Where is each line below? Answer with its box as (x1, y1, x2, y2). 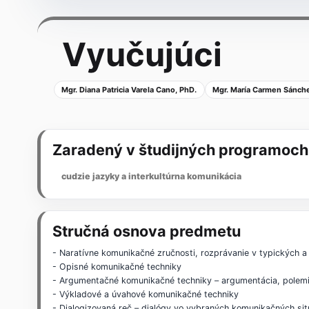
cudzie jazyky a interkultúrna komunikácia (61, 171, 241, 182)
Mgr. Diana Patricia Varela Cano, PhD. (61, 85, 197, 95)
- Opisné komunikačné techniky (52, 261, 182, 272)
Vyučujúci (61, 34, 222, 74)
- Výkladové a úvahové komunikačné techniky (52, 289, 239, 300)
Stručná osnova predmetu (52, 222, 241, 241)
